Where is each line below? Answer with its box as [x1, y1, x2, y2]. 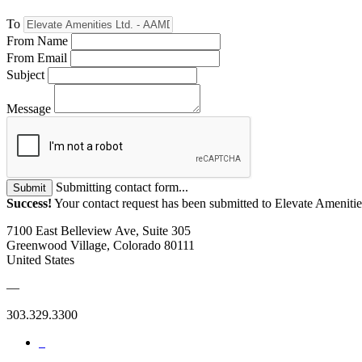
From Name [6, 33, 68, 48]
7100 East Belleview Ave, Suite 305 [6, 223, 191, 238]
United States [6, 252, 74, 267]
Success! [6, 196, 52, 210]
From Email [6, 50, 67, 65]
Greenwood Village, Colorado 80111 [6, 238, 195, 252]
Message [6, 101, 51, 116]
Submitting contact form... [56, 179, 188, 194]
